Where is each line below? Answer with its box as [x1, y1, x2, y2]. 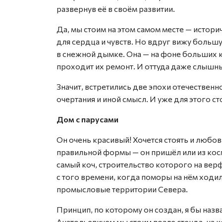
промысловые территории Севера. [56, 184, 188, 194]
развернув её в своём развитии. [56, 4, 175, 13]
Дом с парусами [56, 114, 118, 124]
